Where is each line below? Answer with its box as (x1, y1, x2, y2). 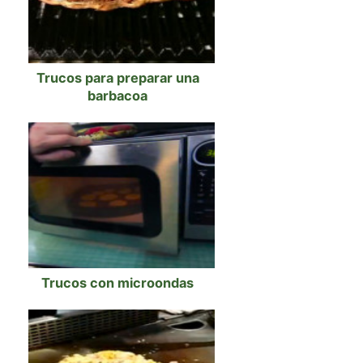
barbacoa (88, 87, 147, 104)
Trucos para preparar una (36, 69, 199, 86)
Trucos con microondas (41, 274, 194, 291)
